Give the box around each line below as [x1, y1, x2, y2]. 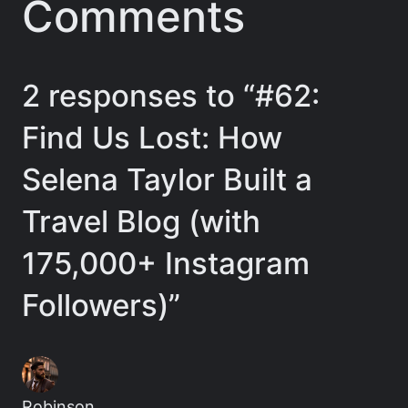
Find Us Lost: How [22, 119, 282, 157]
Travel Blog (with [22, 203, 260, 240]
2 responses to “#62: [22, 77, 320, 115]
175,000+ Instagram [22, 245, 310, 282]
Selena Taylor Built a [22, 161, 312, 199]
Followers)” [22, 287, 180, 324]
